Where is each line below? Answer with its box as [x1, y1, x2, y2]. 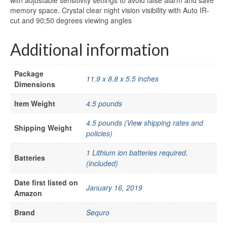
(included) [86, 158, 118, 169]
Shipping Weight [14, 123, 72, 133]
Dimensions [14, 79, 55, 90]
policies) [86, 128, 112, 139]
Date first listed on [14, 177, 78, 188]
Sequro [86, 207, 109, 218]
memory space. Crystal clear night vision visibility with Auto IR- [10, 5, 209, 16]
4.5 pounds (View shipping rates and [86, 118, 203, 128]
